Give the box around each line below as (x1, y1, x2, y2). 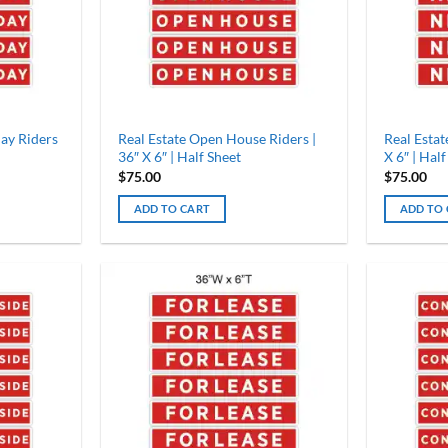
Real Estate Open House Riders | (117, 130, 316, 148)
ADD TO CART (133, 201, 211, 215)
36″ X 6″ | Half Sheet (117, 148, 241, 166)
